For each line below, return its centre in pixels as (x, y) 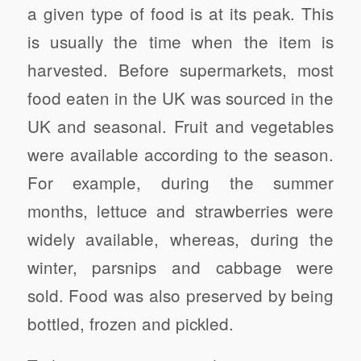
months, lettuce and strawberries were (180, 210)
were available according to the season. (180, 154)
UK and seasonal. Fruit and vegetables (180, 125)
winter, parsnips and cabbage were (180, 266)
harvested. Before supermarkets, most (180, 69)
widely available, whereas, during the (180, 238)
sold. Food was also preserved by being (180, 295)
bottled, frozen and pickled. (130, 323)
